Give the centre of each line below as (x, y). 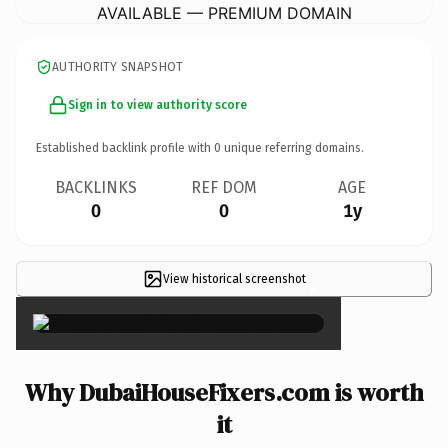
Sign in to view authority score (157, 104)
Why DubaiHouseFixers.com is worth (224, 392)
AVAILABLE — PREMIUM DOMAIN (224, 12)
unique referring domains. (292, 147)
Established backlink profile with (125, 147)
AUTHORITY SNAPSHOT (118, 66)
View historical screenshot (234, 278)
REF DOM (224, 187)
